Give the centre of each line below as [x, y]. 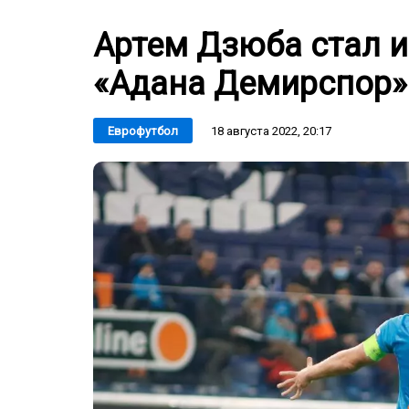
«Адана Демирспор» [250, 84]
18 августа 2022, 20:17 [271, 131]
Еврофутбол [143, 131]
